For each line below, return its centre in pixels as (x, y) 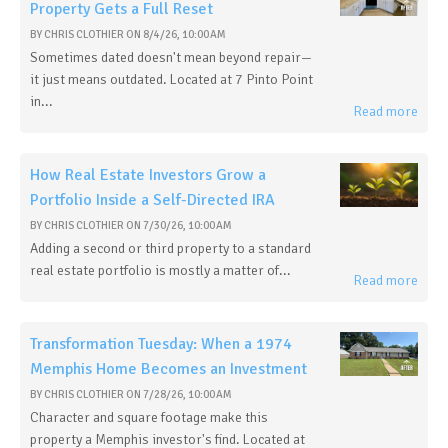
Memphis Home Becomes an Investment (168, 369)
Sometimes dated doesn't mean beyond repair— (171, 57)
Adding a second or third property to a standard (170, 248)
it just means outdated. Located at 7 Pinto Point (171, 79)
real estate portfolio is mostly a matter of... (160, 270)
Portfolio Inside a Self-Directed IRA (152, 200)
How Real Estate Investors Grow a (148, 175)
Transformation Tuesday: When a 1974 (161, 344)
